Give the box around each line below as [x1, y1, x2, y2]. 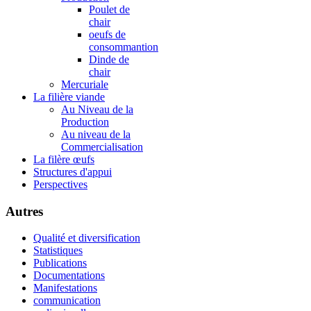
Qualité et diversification [33, 232, 140, 244]
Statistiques [33, 244, 83, 257]
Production [61, 115, 109, 128]
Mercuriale [61, 78, 108, 90]
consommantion [89, 40, 158, 53]
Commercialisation [61, 140, 143, 153]
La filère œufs [33, 153, 94, 165]
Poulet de [89, 3, 130, 15]
